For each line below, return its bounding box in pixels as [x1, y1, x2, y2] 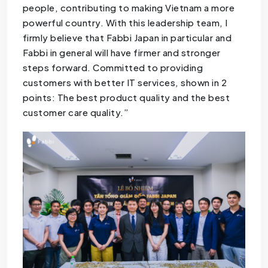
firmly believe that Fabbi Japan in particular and [22, 32, 232, 44]
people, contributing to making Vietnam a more [22, 2, 235, 14]
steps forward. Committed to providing [22, 62, 203, 74]
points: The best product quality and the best [22, 92, 230, 103]
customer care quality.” [22, 106, 129, 118]
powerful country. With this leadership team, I [22, 17, 228, 29]
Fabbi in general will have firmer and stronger [22, 47, 221, 59]
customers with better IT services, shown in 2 [22, 77, 227, 89]
